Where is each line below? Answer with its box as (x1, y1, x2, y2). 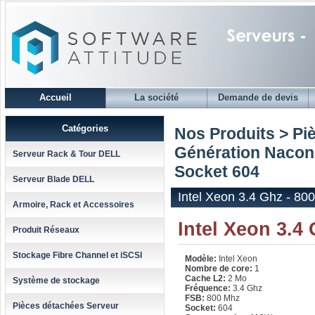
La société (134, 92, 179, 103)
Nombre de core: (185, 264, 252, 274)
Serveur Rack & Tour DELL (13, 149, 120, 159)
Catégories (61, 123, 108, 134)
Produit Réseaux (13, 225, 79, 235)
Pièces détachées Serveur (13, 301, 119, 311)
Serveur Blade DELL (13, 174, 94, 184)
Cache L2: (185, 274, 226, 283)
